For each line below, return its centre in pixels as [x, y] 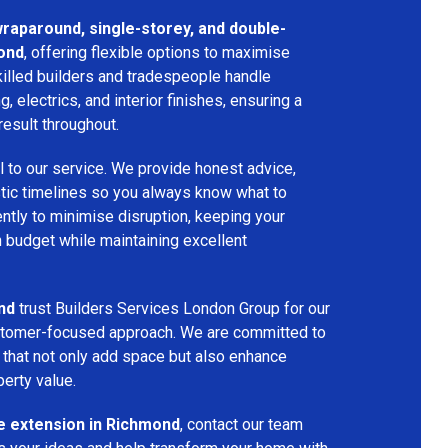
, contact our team [241, 424]
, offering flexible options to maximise [157, 52]
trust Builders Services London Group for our [172, 308]
